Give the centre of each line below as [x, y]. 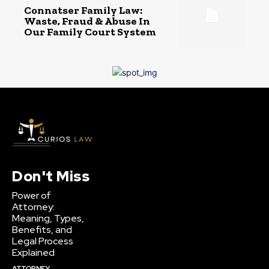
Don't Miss [51, 177]
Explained [33, 253]
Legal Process [43, 241]
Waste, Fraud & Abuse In [87, 21]
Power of [32, 196]
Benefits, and [42, 230]
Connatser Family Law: [83, 10]
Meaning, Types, [48, 219]
